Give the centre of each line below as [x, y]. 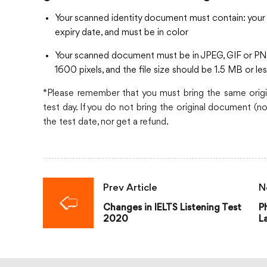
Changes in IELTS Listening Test [172, 208]
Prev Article [130, 188]
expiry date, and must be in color [122, 32]
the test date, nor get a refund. [106, 122]
